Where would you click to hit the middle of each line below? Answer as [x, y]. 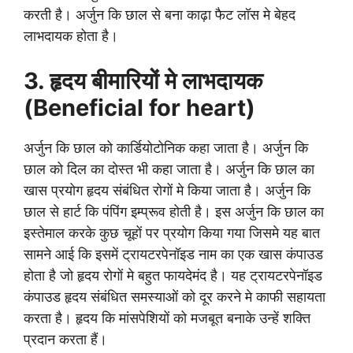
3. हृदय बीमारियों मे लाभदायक [143, 81]
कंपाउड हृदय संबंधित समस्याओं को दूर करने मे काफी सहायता [175, 297]
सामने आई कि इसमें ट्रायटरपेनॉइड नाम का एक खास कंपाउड [173, 255]
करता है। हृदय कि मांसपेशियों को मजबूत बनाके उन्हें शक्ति [167, 318]
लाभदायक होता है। [71, 36]
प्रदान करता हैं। [65, 340]
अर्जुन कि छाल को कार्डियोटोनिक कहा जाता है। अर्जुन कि [166, 148]
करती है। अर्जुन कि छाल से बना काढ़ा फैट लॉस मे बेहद [160, 15]
